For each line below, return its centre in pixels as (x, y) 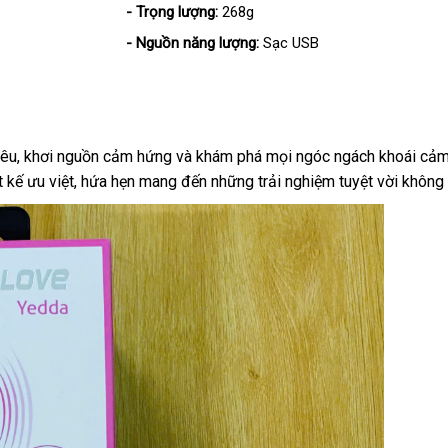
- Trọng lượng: (171, 12)
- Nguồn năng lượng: (192, 43)
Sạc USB (288, 43)
